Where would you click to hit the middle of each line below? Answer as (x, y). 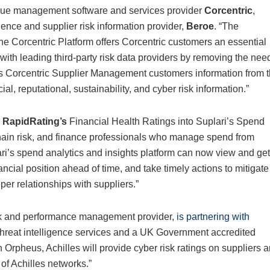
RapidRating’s (35, 122)
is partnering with (213, 217)
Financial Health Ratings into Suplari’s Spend (166, 122)
